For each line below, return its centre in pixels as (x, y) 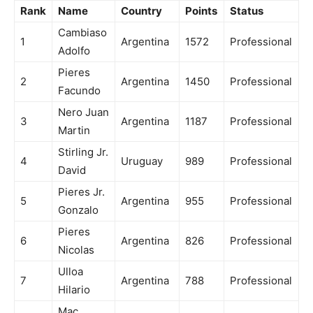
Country (141, 11)
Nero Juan (83, 112)
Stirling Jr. (83, 152)
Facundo (79, 91)
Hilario (74, 290)
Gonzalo (78, 210)
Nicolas (76, 250)
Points (201, 11)
